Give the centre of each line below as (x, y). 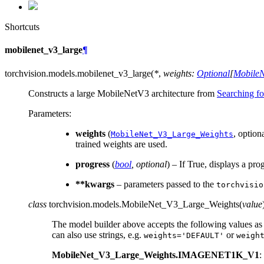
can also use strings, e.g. (98, 235)
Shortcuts (22, 27)
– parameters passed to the (165, 184)
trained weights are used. (121, 144)
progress (93, 164)
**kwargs (95, 184)
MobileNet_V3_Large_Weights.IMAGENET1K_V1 (156, 255)
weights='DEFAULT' (184, 235)
